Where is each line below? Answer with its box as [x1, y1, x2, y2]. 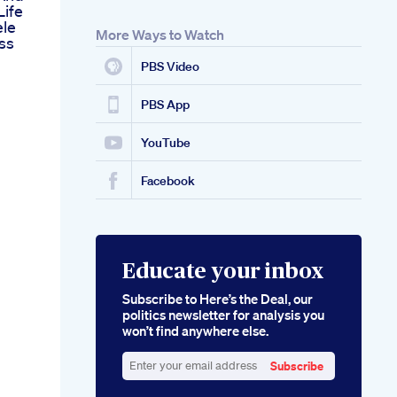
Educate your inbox [122, 261, 323, 284]
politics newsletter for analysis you [122, 306, 324, 324]
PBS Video [141, 58, 199, 75]
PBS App [141, 97, 190, 113]
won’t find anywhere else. [122, 322, 269, 340]
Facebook [141, 173, 195, 190]
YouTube [141, 135, 191, 152]
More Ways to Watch [96, 26, 224, 44]
